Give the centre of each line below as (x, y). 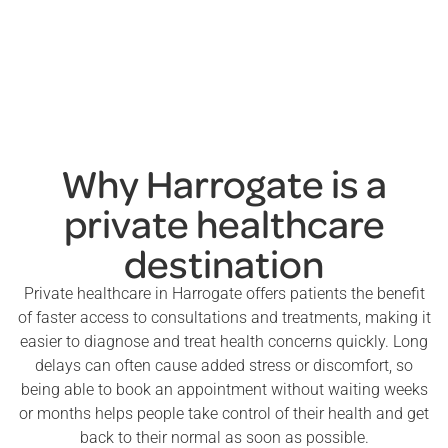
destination (224, 261)
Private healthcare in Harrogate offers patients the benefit (224, 293)
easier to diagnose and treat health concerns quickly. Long (224, 341)
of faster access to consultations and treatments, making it (224, 317)
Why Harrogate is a (224, 181)
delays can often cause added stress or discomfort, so (224, 365)
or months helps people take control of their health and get (224, 413)
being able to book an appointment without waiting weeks (224, 389)
